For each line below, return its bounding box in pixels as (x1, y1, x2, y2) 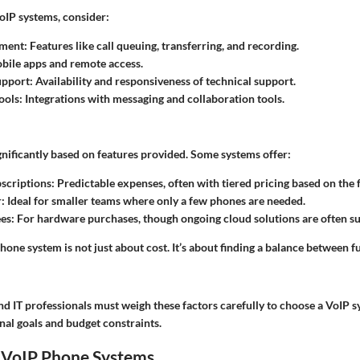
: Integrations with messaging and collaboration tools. (19, 92, 284, 106)
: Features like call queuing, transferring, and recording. (24, 39, 299, 53)
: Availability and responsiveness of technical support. (30, 74, 296, 88)
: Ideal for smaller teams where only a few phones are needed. (2, 194, 305, 208)
